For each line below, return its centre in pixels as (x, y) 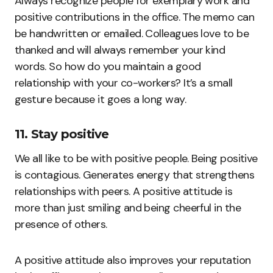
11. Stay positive (62, 134)
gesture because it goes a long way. (101, 99)
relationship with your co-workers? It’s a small (124, 83)
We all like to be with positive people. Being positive (136, 158)
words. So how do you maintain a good (108, 66)
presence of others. (61, 224)
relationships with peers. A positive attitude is (124, 191)
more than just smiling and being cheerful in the (128, 207)
